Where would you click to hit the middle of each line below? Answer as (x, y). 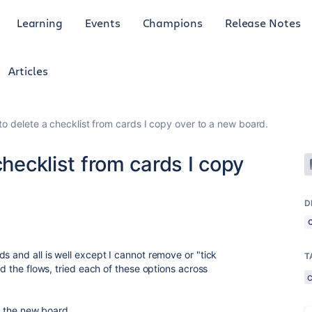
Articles (28, 71)
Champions (172, 22)
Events (103, 22)
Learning (40, 22)
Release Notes (263, 22)
